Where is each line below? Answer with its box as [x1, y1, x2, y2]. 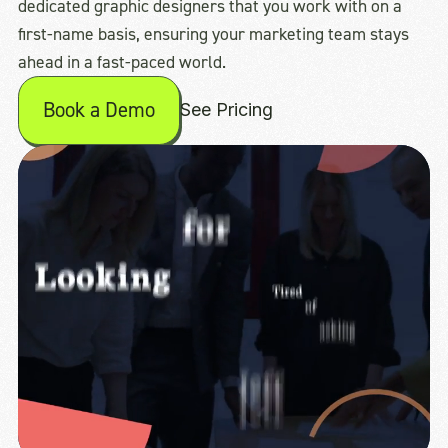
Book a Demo [42, 96, 155, 125]
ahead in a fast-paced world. [17, 49, 226, 74]
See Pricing [179, 99, 273, 121]
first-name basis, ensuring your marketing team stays [17, 21, 409, 46]
